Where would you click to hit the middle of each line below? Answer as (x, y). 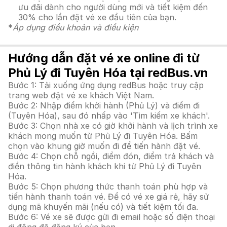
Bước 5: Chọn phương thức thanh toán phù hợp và (108, 186)
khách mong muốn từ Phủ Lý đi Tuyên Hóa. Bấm (103, 136)
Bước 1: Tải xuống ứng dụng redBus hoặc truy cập (106, 85)
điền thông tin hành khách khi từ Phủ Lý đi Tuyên (105, 166)
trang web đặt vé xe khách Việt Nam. (81, 95)
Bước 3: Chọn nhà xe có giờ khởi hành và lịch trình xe (113, 126)
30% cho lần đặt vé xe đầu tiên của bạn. (97, 17)
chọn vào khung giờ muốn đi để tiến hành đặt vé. (104, 146)
